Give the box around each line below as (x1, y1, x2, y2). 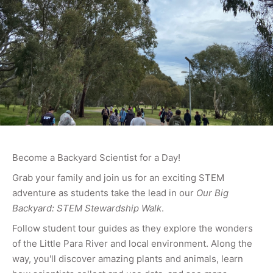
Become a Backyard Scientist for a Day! (12, 151, 180, 163)
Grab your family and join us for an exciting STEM (12, 171, 224, 183)
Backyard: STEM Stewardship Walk (12, 202, 161, 214)
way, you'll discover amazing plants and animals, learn (12, 252, 243, 264)
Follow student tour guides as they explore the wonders (12, 222, 253, 234)
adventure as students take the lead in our (12, 186, 196, 199)
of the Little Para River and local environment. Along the (12, 237, 252, 249)
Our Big (196, 186, 229, 199)
